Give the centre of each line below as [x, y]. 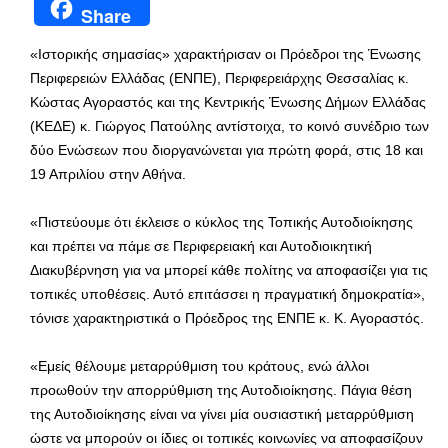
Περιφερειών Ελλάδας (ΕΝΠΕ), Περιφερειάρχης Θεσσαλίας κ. [219, 77]
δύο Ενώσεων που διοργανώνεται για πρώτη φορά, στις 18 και [226, 149]
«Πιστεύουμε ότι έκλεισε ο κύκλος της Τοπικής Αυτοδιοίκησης [221, 221]
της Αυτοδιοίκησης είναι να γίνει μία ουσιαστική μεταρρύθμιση [222, 413]
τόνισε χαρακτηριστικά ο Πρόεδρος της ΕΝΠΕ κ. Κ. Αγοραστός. [227, 317]
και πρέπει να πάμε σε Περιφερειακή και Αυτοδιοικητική [201, 245]
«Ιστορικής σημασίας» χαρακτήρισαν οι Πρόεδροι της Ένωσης [225, 53]
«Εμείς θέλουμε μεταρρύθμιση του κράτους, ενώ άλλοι [199, 365]
